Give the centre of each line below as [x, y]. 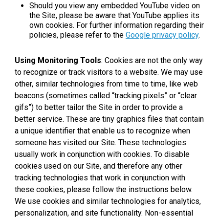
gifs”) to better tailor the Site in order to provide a [99, 107]
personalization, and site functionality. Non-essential [104, 213]
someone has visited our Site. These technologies [100, 142]
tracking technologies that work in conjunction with [100, 177]
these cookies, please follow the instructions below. [104, 189]
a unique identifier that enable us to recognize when [102, 131]
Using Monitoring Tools [58, 60]
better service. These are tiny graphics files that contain [109, 119]
